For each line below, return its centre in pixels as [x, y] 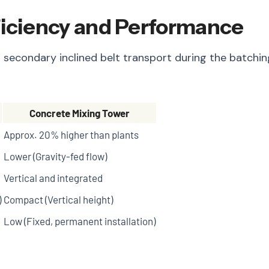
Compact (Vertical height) [58, 199]
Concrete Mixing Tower [80, 113]
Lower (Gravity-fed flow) [55, 156]
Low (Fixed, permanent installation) [80, 221]
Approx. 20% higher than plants [71, 134]
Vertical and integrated [53, 177]
